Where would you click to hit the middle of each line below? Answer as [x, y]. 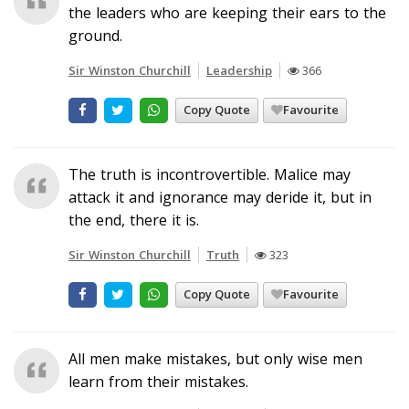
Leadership [239, 70]
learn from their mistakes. [158, 381]
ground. [95, 35]
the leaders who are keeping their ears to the [227, 12]
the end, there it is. [134, 220]
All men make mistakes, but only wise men [215, 358]
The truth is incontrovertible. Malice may [210, 174]
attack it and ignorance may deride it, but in [220, 197]
